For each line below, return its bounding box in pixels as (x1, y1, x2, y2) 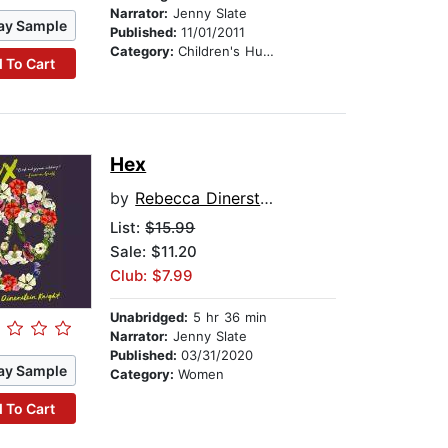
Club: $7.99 (110, 266, 194, 286)
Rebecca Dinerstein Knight (135, 188, 261, 209)
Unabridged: (110, 309, 189, 326)
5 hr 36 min (188, 309, 268, 326)
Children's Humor (178, 43, 264, 60)
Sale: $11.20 (110, 242, 198, 262)
